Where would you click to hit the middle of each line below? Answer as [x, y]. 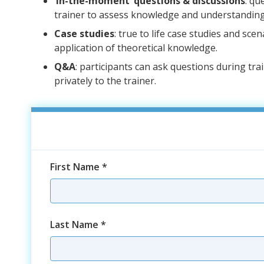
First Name [76, 166]
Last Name [75, 224]
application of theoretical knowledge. [136, 47]
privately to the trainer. [105, 80]
